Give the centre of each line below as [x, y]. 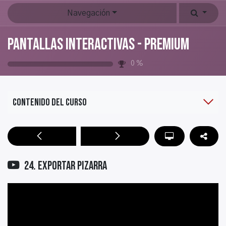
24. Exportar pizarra [66, 166]
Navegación [89, 13]
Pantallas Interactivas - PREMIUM [98, 45]
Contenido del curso [50, 102]
